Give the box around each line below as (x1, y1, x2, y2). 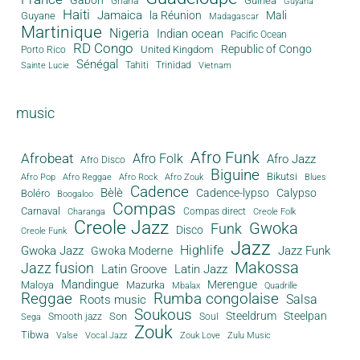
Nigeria (108, 25, 149, 41)
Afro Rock (118, 172, 157, 183)
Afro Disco (80, 154, 125, 166)
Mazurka (125, 279, 165, 292)
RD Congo (72, 39, 133, 56)
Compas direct (182, 206, 246, 218)
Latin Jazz (174, 262, 227, 277)
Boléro (20, 187, 50, 200)
